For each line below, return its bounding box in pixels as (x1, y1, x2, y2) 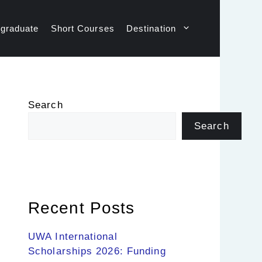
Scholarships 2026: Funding (28, 246, 166, 257)
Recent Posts (28, 199, 135, 217)
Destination (126, 23, 176, 33)
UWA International (28, 231, 118, 242)
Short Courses (50, 23, 115, 33)
